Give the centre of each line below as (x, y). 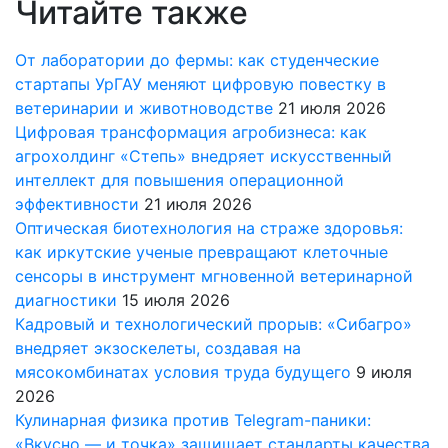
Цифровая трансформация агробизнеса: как (191, 132)
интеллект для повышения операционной (179, 180)
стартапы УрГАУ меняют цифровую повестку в (200, 84)
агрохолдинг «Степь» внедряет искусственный (203, 156)
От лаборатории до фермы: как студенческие (197, 60)
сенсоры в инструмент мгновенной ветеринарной (214, 276)
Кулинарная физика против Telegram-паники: (193, 420)
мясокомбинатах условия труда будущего (183, 372)
